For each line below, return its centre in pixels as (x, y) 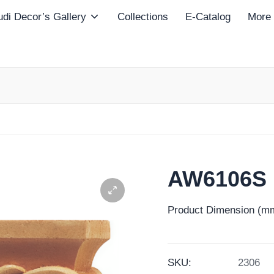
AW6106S (217, 179)
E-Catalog (208, 17)
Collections (143, 17)
